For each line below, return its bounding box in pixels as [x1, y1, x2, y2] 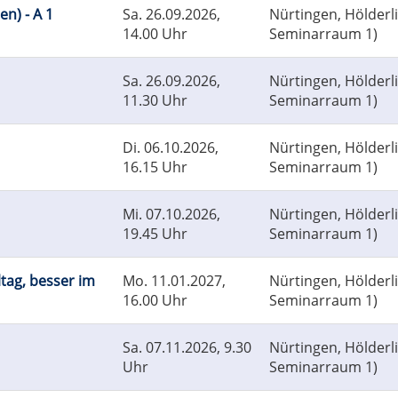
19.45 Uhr [123, 224, 187, 244]
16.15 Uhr [123, 157, 187, 178]
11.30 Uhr [123, 91, 187, 111]
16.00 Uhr [123, 291, 187, 311]
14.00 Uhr [123, 24, 187, 44]
